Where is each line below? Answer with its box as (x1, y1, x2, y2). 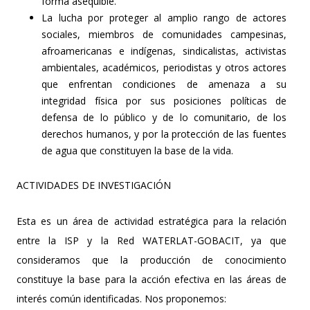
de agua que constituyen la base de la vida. (42, 143, 233, 157)
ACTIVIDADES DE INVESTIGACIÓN (17, 178, 171, 192)
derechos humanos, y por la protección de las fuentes (42, 127, 286, 140)
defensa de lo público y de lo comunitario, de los (42, 110, 286, 124)
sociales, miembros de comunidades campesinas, (42, 27, 286, 41)
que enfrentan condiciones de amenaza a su (42, 77, 286, 91)
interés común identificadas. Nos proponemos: (17, 291, 226, 305)
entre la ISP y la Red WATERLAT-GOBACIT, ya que (17, 233, 286, 247)
